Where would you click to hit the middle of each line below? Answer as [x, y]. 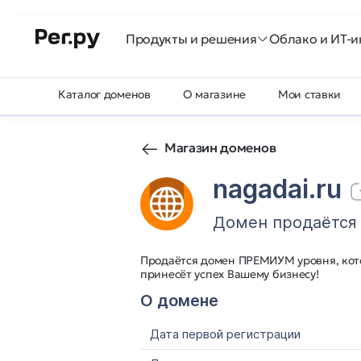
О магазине [214, 94]
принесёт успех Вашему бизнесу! [230, 274]
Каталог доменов [104, 94]
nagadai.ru [277, 189]
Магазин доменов [220, 147]
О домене [179, 301]
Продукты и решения [191, 39]
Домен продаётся [285, 222]
